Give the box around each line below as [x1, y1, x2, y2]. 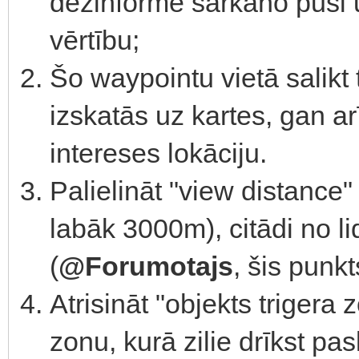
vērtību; [50, 24, 139, 55]
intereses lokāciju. [50, 137, 267, 168]
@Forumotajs [58, 250, 233, 281]
